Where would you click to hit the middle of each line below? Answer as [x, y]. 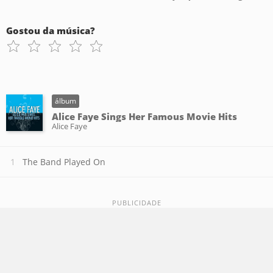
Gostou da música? [51, 30]
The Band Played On [64, 162]
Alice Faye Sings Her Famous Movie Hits [144, 116]
